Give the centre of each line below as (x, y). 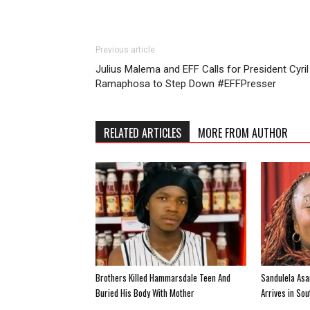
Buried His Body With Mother (145, 292)
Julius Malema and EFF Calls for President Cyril (202, 69)
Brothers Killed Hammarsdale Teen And (163, 277)
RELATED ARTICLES (143, 133)
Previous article (125, 49)
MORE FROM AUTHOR (243, 133)
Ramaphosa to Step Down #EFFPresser (186, 83)
